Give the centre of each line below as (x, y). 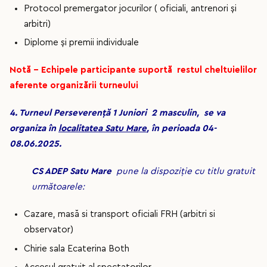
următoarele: (58, 187)
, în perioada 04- (181, 129)
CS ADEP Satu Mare (72, 172)
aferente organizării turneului (74, 86)
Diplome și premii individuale (81, 43)
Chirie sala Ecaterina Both (77, 249)
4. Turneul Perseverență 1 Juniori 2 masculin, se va (117, 113)
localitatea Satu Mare (103, 129)
